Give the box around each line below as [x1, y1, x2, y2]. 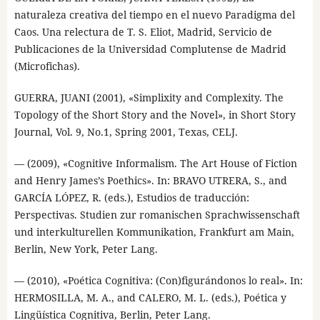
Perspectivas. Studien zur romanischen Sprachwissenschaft [14, 207, 300, 221]
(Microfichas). [14, 59, 80, 73]
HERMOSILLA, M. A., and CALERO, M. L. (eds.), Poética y [14, 291, 286, 304]
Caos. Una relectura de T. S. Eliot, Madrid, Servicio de [14, 24, 272, 39]
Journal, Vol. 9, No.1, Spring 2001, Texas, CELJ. [14, 124, 238, 139]
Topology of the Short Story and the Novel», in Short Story [14, 107, 296, 121]
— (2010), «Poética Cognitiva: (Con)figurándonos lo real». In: [14, 274, 303, 287]
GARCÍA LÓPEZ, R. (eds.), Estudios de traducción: [14, 190, 249, 204]
